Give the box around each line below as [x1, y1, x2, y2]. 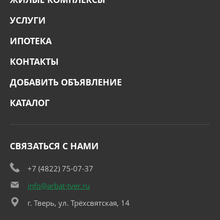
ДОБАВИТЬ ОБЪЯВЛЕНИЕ [10, 76, 122, 88]
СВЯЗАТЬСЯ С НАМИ [10, 140, 99, 152]
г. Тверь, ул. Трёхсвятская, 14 [27, 198, 130, 208]
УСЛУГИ [10, 14, 46, 27]
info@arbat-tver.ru [27, 181, 90, 191]
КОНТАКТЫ [10, 55, 58, 68]
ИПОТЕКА [10, 35, 52, 47]
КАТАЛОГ [10, 97, 50, 109]
